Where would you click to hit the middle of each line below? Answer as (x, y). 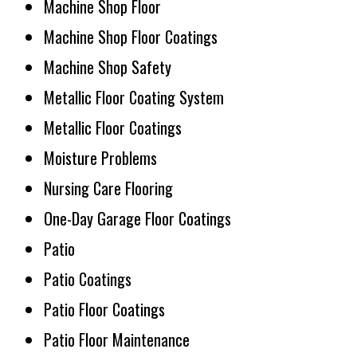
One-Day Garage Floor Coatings (137, 218)
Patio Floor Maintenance (117, 339)
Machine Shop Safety (108, 67)
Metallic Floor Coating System (134, 97)
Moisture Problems (100, 158)
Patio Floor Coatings (104, 309)
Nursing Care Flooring (108, 188)
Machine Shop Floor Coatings (131, 37)
